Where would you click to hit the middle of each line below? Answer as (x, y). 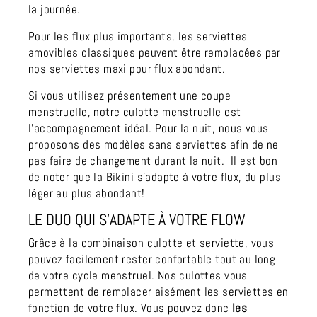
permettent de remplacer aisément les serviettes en (158, 292)
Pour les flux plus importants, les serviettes (138, 36)
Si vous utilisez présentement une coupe (130, 96)
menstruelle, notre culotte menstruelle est (135, 112)
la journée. (54, 9)
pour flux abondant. (176, 69)
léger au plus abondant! (87, 193)
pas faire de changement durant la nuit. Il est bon (153, 161)
